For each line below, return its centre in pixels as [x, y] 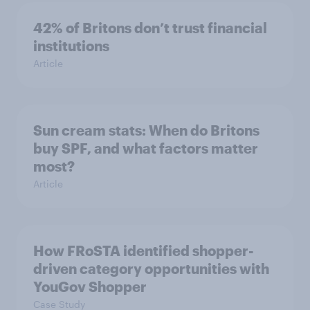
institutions [71, 45]
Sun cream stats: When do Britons [146, 130]
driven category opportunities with [151, 268]
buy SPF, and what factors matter [146, 148]
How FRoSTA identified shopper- [144, 250]
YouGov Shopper [90, 286]
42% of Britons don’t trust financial [150, 27]
